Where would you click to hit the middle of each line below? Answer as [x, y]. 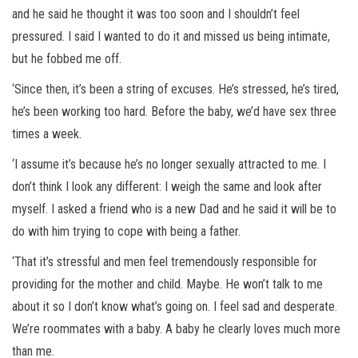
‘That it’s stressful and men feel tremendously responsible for [165, 262]
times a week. [47, 134]
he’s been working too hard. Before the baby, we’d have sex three [174, 112]
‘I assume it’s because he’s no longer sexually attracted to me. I [169, 165]
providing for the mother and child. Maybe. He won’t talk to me [167, 284]
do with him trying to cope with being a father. [128, 232]
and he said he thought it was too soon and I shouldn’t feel [156, 14]
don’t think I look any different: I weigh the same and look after [167, 187]
